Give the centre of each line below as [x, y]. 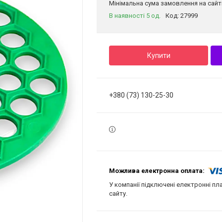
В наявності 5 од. [135, 16]
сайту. [118, 194]
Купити [159, 55]
